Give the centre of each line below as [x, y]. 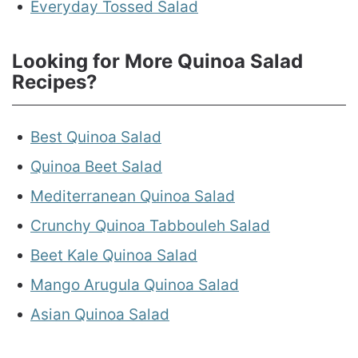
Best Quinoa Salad [96, 137]
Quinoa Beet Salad [96, 166]
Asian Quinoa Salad [100, 314]
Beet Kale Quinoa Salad [114, 255]
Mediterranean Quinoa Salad [133, 196]
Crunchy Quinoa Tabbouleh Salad [150, 225]
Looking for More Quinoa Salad [157, 61]
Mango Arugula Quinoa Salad [135, 284]
